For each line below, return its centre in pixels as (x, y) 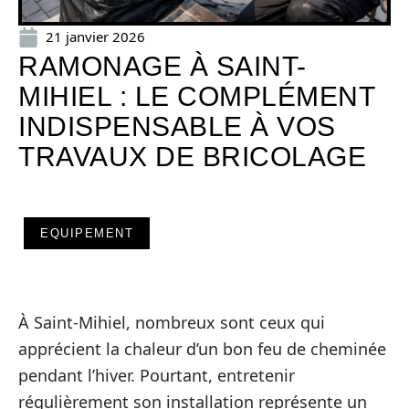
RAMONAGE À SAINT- (163, 66)
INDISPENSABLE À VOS (177, 126)
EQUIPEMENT (87, 233)
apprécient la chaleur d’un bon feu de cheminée (202, 349)
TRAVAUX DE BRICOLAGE (192, 157)
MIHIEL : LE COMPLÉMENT (196, 96)
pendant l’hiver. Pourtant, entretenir (157, 375)
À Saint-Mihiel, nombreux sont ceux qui (172, 322)
